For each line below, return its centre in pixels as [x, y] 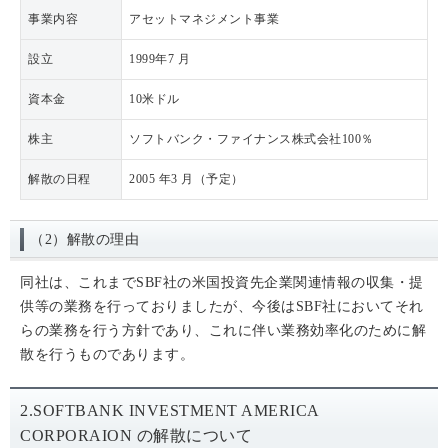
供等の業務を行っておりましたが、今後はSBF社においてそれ [222, 306]
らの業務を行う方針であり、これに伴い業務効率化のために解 [223, 330]
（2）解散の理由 [84, 239]
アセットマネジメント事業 [204, 19]
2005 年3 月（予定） [186, 179]
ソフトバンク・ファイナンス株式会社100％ [251, 139]
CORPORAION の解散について [136, 435]
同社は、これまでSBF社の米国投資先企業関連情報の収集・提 [222, 282]
